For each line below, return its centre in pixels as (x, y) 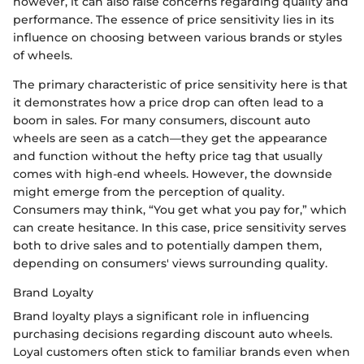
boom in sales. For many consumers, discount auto (162, 121)
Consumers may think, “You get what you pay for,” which (180, 210)
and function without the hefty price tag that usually (168, 156)
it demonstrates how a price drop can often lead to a (168, 103)
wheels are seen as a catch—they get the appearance (170, 139)
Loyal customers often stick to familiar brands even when (182, 352)
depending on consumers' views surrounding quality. (170, 264)
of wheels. (43, 56)
